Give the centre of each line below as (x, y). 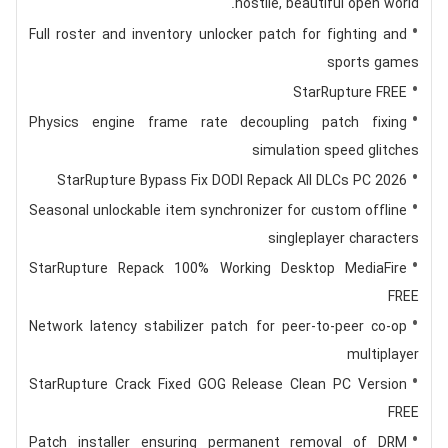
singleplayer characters (344, 239)
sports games (373, 63)
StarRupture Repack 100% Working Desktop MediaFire (218, 269)
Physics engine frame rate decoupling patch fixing (218, 123)
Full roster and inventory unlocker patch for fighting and (218, 35)
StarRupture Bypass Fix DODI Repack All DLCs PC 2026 (232, 181)
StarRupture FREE (350, 93)
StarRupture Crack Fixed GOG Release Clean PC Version (218, 385)
